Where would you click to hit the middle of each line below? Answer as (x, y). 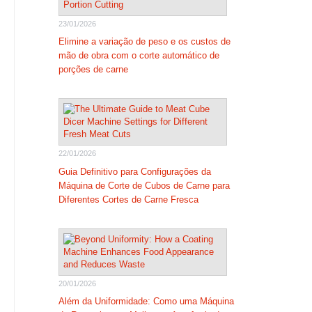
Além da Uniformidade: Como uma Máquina (146, 301)
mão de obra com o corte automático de (139, 55)
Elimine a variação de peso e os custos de (144, 41)
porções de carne (93, 69)
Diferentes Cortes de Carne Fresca (128, 199)
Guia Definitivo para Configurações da (134, 171)
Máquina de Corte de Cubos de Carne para (144, 185)
